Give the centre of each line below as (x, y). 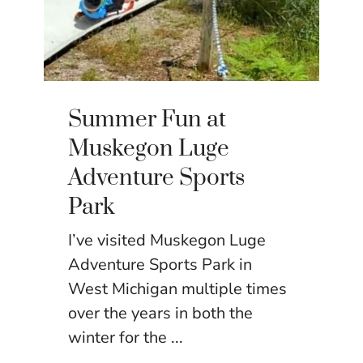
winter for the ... (126, 338)
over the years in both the (160, 314)
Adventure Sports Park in (160, 265)
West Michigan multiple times (177, 289)
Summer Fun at (147, 120)
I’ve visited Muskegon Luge (167, 241)
